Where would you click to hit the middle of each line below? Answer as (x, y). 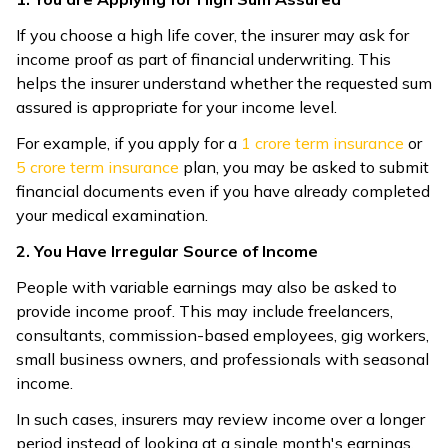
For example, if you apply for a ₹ (128, 143)
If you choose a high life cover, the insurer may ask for (212, 35)
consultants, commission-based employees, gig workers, (222, 335)
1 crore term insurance (322, 143)
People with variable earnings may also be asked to (206, 287)
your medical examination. (112, 215)
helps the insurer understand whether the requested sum (224, 83)
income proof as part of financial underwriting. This (203, 59)
